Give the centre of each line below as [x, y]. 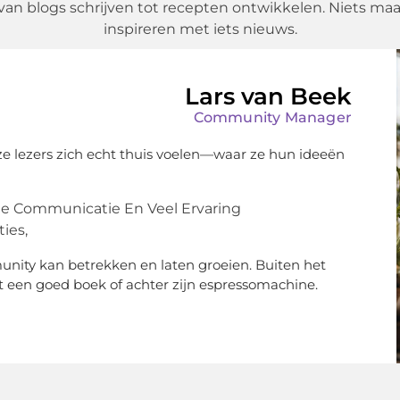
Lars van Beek [268, 97]
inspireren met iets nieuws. [200, 29]
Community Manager [272, 118]
